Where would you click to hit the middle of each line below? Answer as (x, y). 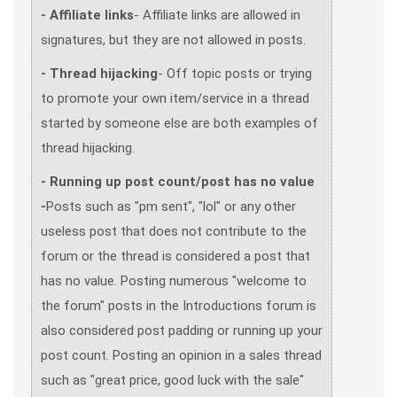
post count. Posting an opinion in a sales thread (181, 355)
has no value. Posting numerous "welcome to (174, 281)
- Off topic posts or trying (235, 74)
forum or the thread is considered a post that (175, 256)
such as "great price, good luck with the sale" (172, 380)
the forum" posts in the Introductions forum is (179, 306)
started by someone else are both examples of (179, 123)
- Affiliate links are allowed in (217, 15)
